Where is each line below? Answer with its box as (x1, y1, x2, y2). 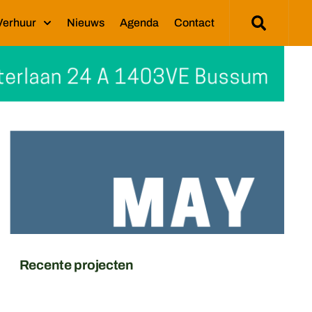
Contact (173, 17, 214, 29)
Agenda (119, 17, 159, 29)
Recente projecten (19, 258, 134, 272)
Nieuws (66, 17, 104, 29)
